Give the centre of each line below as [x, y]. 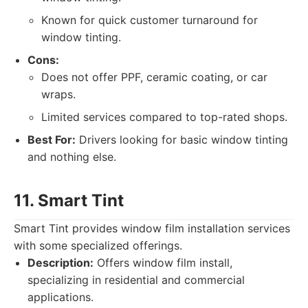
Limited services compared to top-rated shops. [164, 117]
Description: [60, 263]
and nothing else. [72, 157]
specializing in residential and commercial [136, 280]
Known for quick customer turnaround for [150, 20]
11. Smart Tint [69, 200]
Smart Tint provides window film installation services [152, 228]
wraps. [58, 94]
